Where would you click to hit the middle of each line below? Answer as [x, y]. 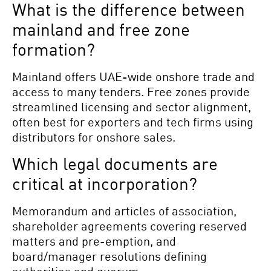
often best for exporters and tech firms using [133, 122]
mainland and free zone [101, 29]
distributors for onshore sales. [94, 137]
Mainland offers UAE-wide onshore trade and [133, 77]
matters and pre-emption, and [94, 240]
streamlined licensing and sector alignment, [132, 107]
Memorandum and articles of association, [124, 210]
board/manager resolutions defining [109, 256]
